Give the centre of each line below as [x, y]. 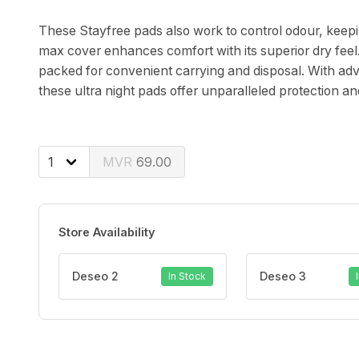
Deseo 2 [95, 276]
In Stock [187, 276]
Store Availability [107, 232]
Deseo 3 [282, 276]
